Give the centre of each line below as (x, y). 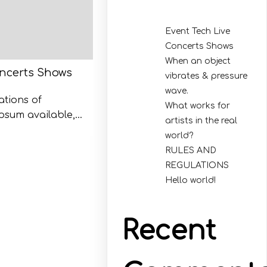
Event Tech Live (198, 31)
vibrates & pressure (207, 76)
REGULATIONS (197, 165)
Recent (170, 231)
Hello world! (191, 180)
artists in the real (201, 120)
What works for (198, 105)
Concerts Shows (200, 46)
